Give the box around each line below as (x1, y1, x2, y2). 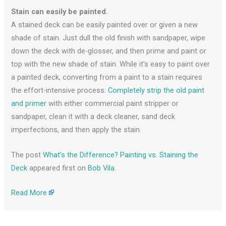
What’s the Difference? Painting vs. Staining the (43, 150, 199, 159)
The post (11, 150, 43, 159)
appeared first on (27, 163, 88, 173)
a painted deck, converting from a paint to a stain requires (11, 73, 203, 82)
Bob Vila (88, 163, 115, 173)
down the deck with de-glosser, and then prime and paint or (11, 46, 207, 56)
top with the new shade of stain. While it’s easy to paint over (11, 60, 210, 69)
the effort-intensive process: (11, 86, 108, 95)
